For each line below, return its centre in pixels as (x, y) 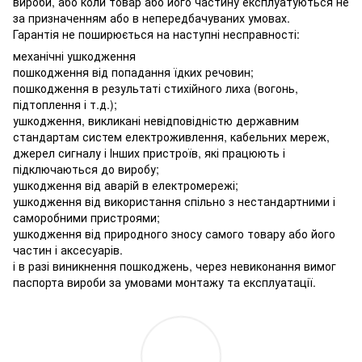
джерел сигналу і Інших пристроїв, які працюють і (149, 152)
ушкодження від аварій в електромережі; (126, 185)
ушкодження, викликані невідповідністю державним (156, 120)
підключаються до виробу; (86, 168)
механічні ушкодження (74, 55)
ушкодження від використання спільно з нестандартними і (174, 201)
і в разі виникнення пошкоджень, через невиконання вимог (175, 265)
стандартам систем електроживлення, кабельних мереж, (171, 136)
